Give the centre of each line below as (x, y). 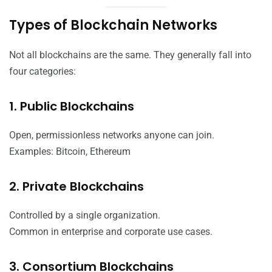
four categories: (42, 72)
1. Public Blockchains (72, 107)
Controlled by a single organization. (85, 216)
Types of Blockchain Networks (113, 25)
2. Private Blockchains (76, 187)
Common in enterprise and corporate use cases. (111, 232)
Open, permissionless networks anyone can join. (112, 135)
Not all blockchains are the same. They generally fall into (130, 55)
